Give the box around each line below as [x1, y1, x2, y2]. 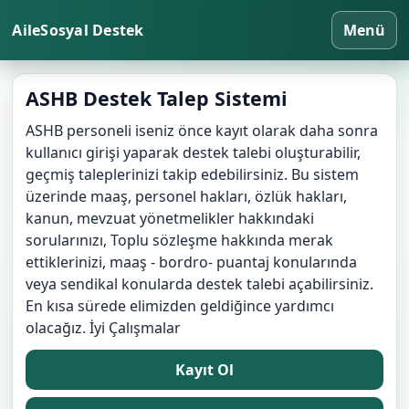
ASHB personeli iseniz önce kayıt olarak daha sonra [26, 121, 379, 141]
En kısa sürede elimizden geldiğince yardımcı [26, 296, 335, 316]
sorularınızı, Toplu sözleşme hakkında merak [26, 230, 334, 250]
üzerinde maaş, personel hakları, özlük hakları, [26, 186, 348, 206]
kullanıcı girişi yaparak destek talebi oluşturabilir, [26, 142, 362, 163]
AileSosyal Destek [12, 20, 144, 40]
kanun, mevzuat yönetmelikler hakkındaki [26, 208, 315, 228]
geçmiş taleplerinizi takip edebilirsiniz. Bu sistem [26, 164, 360, 184]
